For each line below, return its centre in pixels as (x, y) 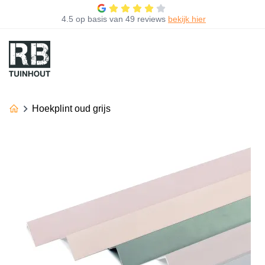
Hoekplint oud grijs (71, 108)
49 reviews (146, 19)
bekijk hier (187, 19)
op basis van (99, 19)
